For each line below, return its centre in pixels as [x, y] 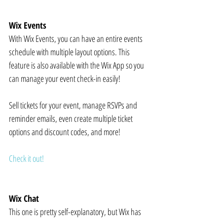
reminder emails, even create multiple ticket [72, 119]
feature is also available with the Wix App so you [77, 65]
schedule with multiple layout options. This [70, 52]
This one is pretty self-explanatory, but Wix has [76, 212]
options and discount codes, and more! [65, 132]
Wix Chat [24, 199]
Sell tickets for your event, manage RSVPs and [74, 105]
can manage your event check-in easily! [65, 79]
